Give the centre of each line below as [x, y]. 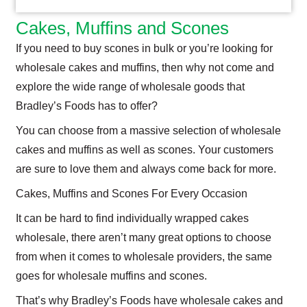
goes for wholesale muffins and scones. [111, 275]
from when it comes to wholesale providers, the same [144, 256]
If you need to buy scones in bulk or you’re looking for [144, 48]
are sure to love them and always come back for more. [146, 169]
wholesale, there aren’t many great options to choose [144, 237]
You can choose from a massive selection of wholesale [148, 130]
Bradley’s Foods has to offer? [87, 106]
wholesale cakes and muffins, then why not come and [145, 67]
